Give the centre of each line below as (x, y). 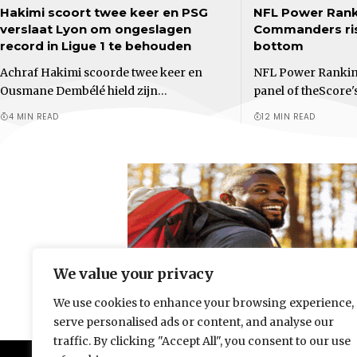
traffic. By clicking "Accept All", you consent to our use (202, 341)
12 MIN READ (288, 116)
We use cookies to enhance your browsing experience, (204, 303)
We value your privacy (133, 274)
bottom (278, 45)
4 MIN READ (33, 116)
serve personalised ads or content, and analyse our (194, 322)
